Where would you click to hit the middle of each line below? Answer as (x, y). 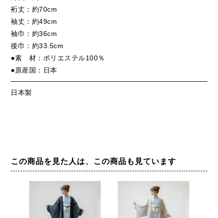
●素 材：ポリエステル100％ (58, 58)
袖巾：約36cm (34, 33)
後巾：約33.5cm (37, 45)
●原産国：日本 (34, 70)
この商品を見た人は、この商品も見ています (94, 161)
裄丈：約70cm (34, 9)
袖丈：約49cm (34, 21)
